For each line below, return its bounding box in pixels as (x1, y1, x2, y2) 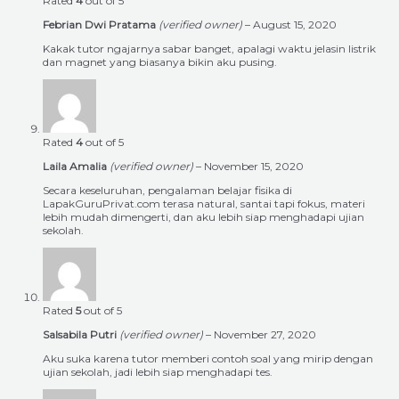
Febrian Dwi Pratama (43, 18, 159, 32)
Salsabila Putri (43, 328, 119, 342)
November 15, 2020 (204, 159, 304, 174)
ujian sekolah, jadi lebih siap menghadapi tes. (43, 365, 273, 379)
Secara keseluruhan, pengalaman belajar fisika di (43, 183, 292, 198)
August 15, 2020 (253, 18, 337, 32)
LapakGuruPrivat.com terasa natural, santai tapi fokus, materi (43, 197, 365, 211)
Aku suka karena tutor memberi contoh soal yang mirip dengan (43, 352, 373, 366)
